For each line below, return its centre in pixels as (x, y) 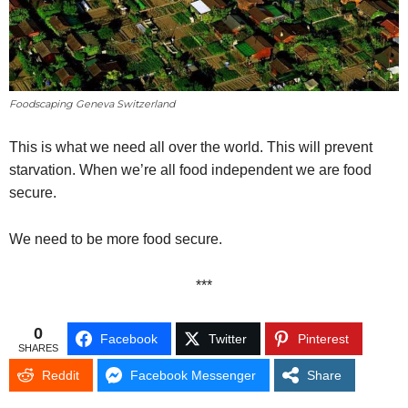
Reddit (61, 376)
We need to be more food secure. (116, 240)
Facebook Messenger (193, 376)
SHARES (38, 347)
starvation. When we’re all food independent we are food (190, 170)
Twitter (228, 339)
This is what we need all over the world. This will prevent (191, 148)
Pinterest (323, 339)
